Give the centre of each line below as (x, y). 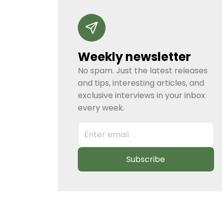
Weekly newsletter (134, 57)
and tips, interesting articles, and (141, 83)
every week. (101, 108)
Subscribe (146, 160)
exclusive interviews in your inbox (141, 96)
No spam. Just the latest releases (142, 71)
